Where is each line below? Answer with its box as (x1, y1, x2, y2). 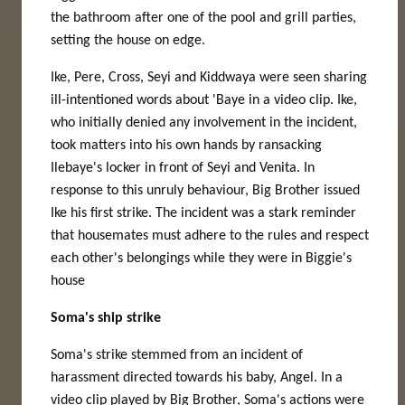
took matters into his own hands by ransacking (51, 137, 322, 153)
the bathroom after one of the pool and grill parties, (51, 10, 356, 25)
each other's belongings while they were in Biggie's (51, 250, 352, 266)
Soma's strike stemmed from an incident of (51, 347, 303, 363)
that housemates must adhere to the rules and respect (51, 228, 369, 243)
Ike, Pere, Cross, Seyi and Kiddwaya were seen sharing (51, 70, 367, 85)
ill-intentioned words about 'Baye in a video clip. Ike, (51, 92, 357, 108)
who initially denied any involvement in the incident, (51, 115, 357, 130)
